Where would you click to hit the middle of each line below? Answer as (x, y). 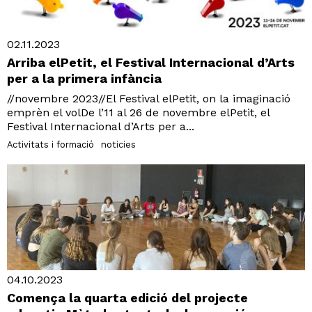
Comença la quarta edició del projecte (127, 297)
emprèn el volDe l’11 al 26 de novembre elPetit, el (138, 112)
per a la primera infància (84, 78)
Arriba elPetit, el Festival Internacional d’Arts (151, 62)
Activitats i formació (50, 144)
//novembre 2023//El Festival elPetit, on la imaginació (149, 98)
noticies (118, 144)
